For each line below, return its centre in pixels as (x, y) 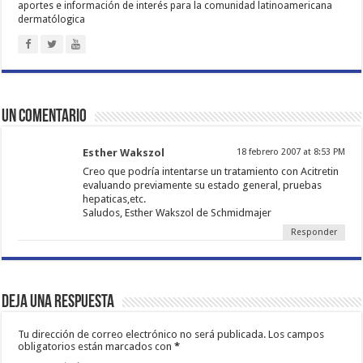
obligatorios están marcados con (96, 346)
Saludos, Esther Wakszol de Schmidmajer (177, 212)
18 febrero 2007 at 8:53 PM (290, 152)
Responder (314, 232)
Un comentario (45, 117)
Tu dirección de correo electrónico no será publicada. (142, 334)
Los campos (297, 334)
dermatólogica (52, 19)
